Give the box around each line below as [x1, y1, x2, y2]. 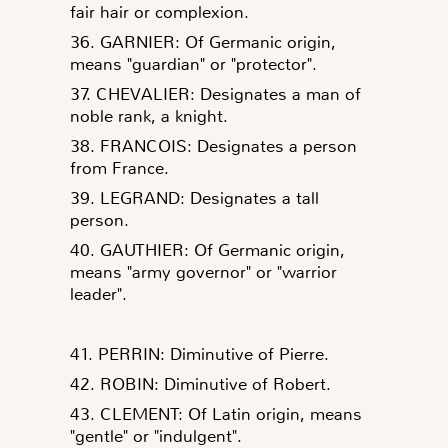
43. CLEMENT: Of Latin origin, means [70, 402, 362, 425]
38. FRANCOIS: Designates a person [70, 134, 357, 157]
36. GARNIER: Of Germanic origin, [70, 30, 336, 53]
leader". [70, 282, 127, 305]
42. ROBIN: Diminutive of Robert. [70, 372, 331, 395]
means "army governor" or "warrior [70, 260, 337, 283]
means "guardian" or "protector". [70, 52, 317, 75]
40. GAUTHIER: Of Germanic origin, [70, 238, 345, 261]
